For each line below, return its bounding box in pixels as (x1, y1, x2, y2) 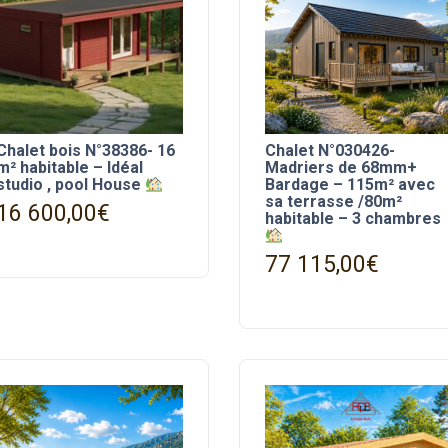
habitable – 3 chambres (264, 209, 441, 229)
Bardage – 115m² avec (264, 175, 435, 195)
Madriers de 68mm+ (264, 158, 417, 178)
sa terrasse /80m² (264, 192, 402, 212)
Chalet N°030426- (264, 141, 395, 161)
